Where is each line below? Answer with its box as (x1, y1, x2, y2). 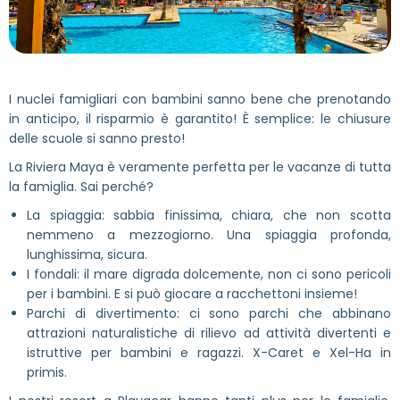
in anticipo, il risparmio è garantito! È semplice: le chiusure (9, 109, 391, 128)
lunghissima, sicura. (27, 245, 147, 263)
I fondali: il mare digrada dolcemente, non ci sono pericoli (27, 264, 391, 283)
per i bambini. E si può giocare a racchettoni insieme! (27, 284, 357, 303)
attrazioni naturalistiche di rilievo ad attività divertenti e (27, 323, 391, 342)
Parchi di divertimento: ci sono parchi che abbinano (27, 304, 391, 322)
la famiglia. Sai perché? (9, 177, 154, 196)
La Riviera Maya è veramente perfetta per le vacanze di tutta (9, 157, 391, 176)
